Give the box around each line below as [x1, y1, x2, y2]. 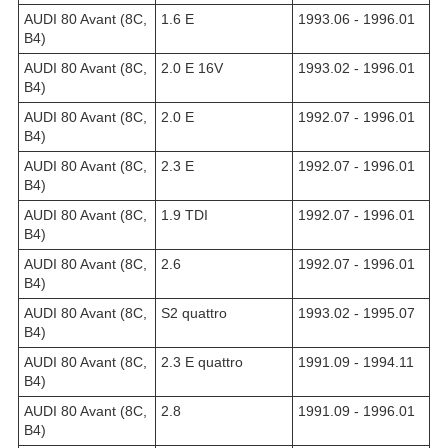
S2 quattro [161, 304, 227, 321]
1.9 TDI [161, 206, 208, 223]
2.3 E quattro [161, 353, 243, 370]
